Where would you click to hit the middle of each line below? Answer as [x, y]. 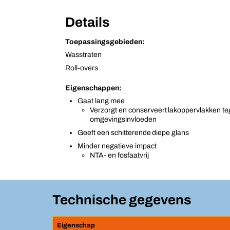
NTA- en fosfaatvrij [119, 156]
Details [87, 22]
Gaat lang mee [101, 101]
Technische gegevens [122, 200]
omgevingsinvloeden [123, 120]
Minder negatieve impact [117, 146]
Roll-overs [82, 68]
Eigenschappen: [93, 88]
